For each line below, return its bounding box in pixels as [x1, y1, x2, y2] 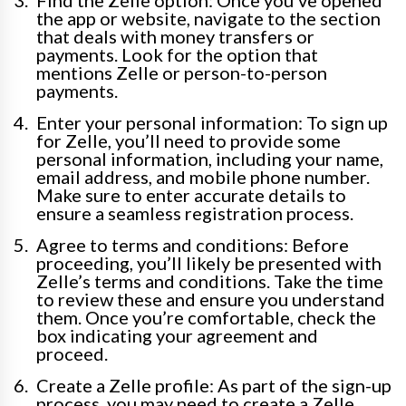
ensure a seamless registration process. [36, 202, 353, 225]
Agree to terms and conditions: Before [36, 234, 349, 256]
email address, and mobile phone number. [36, 166, 370, 188]
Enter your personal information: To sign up [36, 111, 388, 134]
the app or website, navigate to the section [36, 7, 381, 30]
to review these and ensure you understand [36, 288, 385, 311]
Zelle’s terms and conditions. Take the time [36, 270, 383, 293]
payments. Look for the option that [36, 43, 318, 66]
